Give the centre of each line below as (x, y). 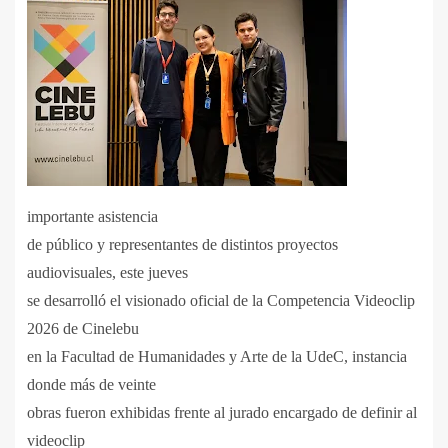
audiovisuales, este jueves (107, 273)
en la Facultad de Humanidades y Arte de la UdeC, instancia (217, 357)
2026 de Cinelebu (83, 329)
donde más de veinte (91, 385)
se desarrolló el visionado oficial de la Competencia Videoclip (221, 301)
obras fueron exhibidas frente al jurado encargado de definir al (222, 413)
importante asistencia (92, 217)
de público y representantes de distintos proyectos (182, 245)
